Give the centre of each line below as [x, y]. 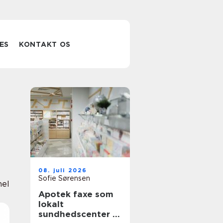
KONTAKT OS [45, 44]
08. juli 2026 [63, 170]
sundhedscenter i [77, 214]
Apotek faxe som [76, 194]
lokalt [51, 204]
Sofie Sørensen [64, 178]
